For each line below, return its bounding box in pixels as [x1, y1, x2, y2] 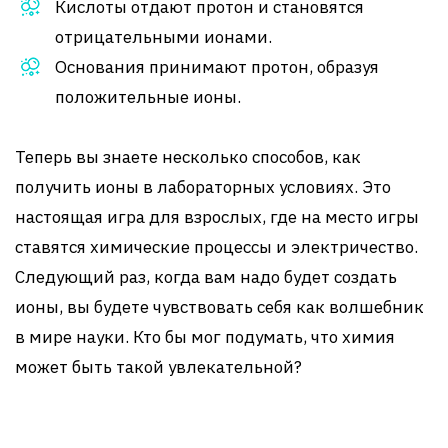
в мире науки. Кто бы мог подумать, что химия [15, 326, 395, 348]
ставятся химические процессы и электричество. [15, 236, 418, 258]
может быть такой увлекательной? [15, 356, 302, 378]
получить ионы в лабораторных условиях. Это [15, 176, 391, 198]
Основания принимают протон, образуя [55, 56, 379, 78]
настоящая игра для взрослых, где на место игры [15, 206, 419, 228]
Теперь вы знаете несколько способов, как [15, 146, 361, 168]
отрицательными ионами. [55, 26, 272, 48]
